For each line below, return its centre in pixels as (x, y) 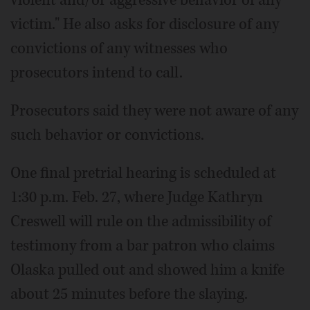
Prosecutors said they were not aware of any (154, 111)
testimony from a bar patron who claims (143, 246)
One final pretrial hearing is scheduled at (143, 173)
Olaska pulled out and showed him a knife (147, 270)
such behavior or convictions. (107, 135)
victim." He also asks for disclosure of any (145, 25)
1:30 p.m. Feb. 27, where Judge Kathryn (137, 198)
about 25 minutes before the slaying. (129, 294)
